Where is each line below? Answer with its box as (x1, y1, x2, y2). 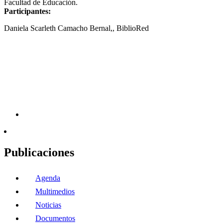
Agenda (35, 173, 60, 182)
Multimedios (35, 187, 75, 196)
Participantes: (4, 6, 51, 15)
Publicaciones (4, 146, 74, 159)
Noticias (35, 200, 61, 209)
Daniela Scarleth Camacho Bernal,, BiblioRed (4, 23, 149, 32)
